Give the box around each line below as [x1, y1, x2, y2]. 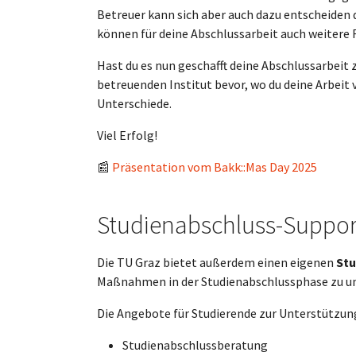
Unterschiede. [97, 95, 172, 111]
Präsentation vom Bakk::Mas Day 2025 [112, 159, 317, 175]
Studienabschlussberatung [122, 337, 268, 353]
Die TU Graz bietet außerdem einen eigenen [97, 254, 336, 270]
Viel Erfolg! [97, 127, 157, 143]
